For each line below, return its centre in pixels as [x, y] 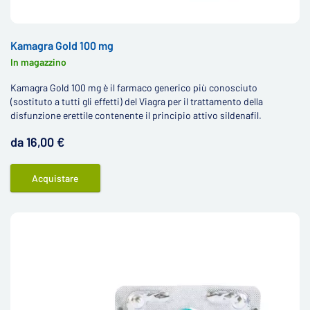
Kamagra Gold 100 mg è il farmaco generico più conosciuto [134, 88]
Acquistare [55, 178]
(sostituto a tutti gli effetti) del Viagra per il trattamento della [137, 101]
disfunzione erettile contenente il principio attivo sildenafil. [136, 115]
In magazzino [38, 62]
